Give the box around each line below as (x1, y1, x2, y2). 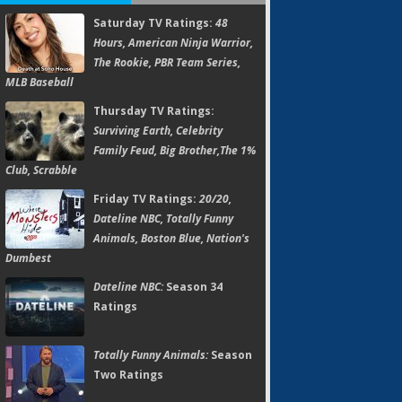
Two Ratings (93, 367, 163, 382)
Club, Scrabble (5, 162, 77, 178)
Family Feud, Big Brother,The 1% (93, 143, 256, 158)
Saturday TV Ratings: (93, 15, 215, 31)
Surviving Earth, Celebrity (93, 123, 223, 138)
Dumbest (5, 250, 51, 266)
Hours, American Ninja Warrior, (93, 35, 253, 50)
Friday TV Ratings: (93, 191, 199, 206)
